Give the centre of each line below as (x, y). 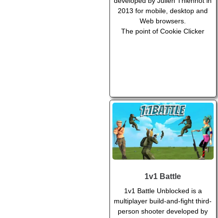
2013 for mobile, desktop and (163, 11)
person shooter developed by (163, 211)
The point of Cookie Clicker (163, 31)
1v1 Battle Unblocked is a (163, 191)
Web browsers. (163, 21)
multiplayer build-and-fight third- (163, 201)
